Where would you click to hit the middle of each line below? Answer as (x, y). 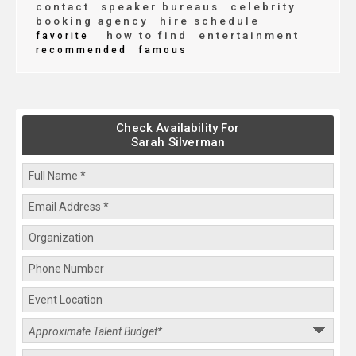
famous (161, 50)
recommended (81, 50)
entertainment (247, 35)
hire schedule (207, 21)
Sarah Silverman (178, 143)
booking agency (92, 21)
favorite (62, 36)
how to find (147, 35)
